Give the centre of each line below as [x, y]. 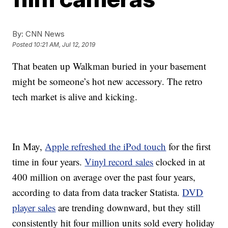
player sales [34, 207]
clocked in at [179, 162]
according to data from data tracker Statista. [97, 192]
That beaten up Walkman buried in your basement [109, 66]
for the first [189, 146]
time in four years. [49, 162]
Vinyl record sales [119, 162]
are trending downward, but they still [128, 207]
